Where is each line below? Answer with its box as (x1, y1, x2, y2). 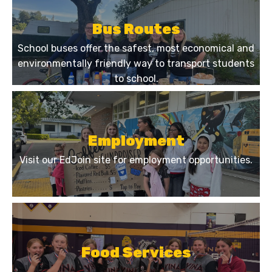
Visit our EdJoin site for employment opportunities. (19, 154, 253, 166)
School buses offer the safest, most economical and (18, 42, 254, 55)
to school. (114, 73, 158, 85)
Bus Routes (92, 21, 180, 38)
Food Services (81, 243, 191, 261)
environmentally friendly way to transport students (18, 58, 254, 70)
